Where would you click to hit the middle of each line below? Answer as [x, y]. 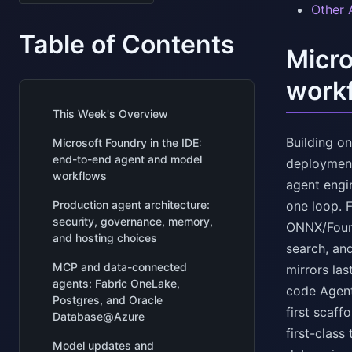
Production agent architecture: [131, 205]
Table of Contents [127, 44]
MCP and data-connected [120, 267]
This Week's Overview [110, 114]
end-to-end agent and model [127, 159]
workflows [80, 176]
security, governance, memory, [133, 221]
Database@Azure [99, 316]
